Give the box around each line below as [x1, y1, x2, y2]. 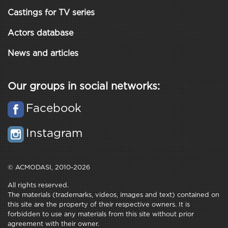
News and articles [8, 50, 78, 58]
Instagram [26, 129, 82, 139]
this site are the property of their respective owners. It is [8, 202, 190, 208]
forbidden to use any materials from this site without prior [8, 212, 194, 218]
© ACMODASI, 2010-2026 [8, 165, 90, 171]
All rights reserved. [8, 183, 69, 189]
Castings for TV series [8, 9, 95, 17]
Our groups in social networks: [8, 82, 160, 92]
